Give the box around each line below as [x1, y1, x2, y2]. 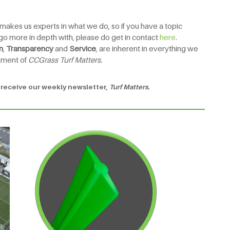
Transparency [6, 43, 53, 53]
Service [69, 43, 96, 53]
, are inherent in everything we [96, 43, 198, 53]
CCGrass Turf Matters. [28, 54, 104, 64]
